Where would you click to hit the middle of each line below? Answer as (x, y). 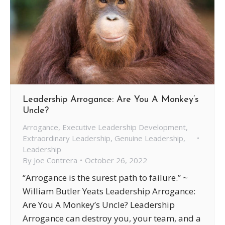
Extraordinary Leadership (67, 138)
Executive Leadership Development (124, 127)
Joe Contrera (55, 160)
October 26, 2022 (116, 160)
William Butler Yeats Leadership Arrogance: (109, 191)
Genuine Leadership (149, 138)
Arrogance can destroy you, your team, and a (112, 218)
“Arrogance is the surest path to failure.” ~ (105, 177)
